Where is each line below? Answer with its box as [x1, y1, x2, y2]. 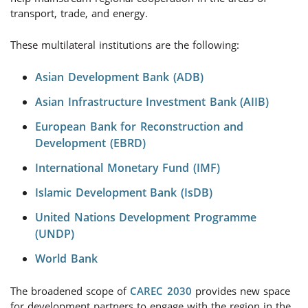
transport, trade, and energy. [10, 6, 148, 20]
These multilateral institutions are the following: [10, 38, 239, 52]
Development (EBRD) [35, 135, 146, 151]
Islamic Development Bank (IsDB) [35, 185, 212, 200]
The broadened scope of [10, 284, 130, 298]
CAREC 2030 [130, 284, 192, 298]
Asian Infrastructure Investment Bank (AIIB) [35, 94, 269, 109]
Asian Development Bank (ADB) [35, 69, 203, 85]
